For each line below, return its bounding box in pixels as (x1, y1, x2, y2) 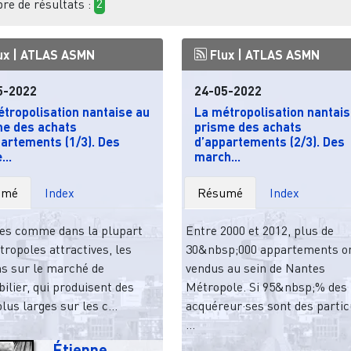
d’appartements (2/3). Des (194, 133, 345, 149)
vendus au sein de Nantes (185, 259, 325, 276)
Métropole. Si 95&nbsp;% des (185, 278, 347, 295)
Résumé (197, 184, 244, 201)
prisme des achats (194, 118, 302, 134)
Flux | (206, 46, 245, 62)
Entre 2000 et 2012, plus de (185, 222, 334, 238)
